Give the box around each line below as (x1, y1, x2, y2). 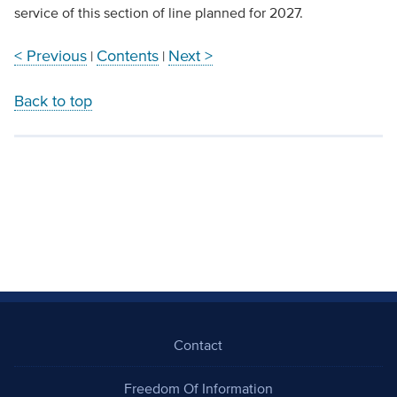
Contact (174, 337, 223, 354)
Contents (96, 47, 159, 66)
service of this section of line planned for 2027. (13, 4, 303, 21)
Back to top (13, 92, 92, 111)
